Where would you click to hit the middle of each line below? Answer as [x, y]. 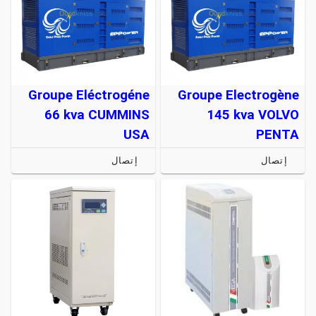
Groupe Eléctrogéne [89, 95]
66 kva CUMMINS [97, 115]
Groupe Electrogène [238, 95]
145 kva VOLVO [253, 115]
